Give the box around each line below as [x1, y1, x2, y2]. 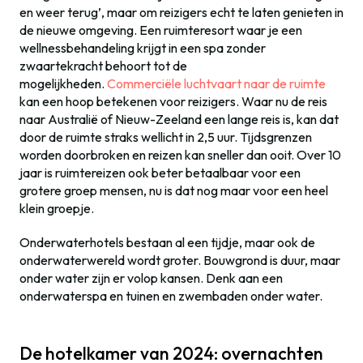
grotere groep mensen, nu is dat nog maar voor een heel [19, 182, 328, 199]
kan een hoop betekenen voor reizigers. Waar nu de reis [19, 93, 327, 109]
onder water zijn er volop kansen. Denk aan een [19, 270, 283, 286]
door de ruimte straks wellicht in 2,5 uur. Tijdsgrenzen [19, 129, 312, 145]
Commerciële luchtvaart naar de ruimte [107, 75, 326, 92]
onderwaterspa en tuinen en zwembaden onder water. [19, 288, 322, 304]
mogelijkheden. [19, 75, 107, 92]
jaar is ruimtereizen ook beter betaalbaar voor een [19, 164, 301, 181]
